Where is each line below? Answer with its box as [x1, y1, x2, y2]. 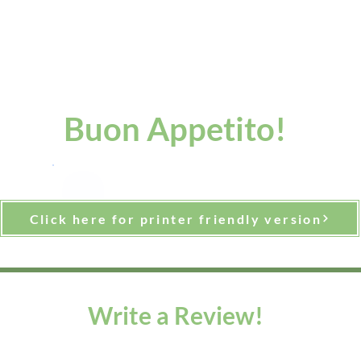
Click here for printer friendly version [29, 210, 322, 226]
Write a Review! [88, 301, 263, 330]
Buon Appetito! [64, 110, 286, 148]
